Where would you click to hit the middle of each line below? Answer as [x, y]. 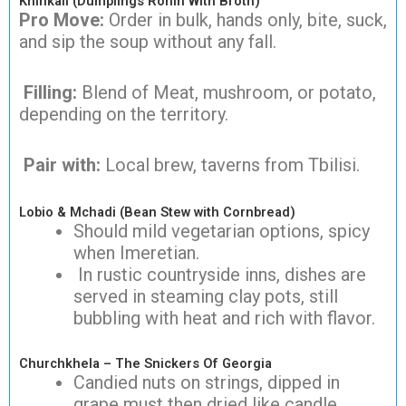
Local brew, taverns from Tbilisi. [230, 165]
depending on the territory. [124, 115]
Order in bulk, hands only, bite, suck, [248, 20]
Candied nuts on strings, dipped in [207, 383]
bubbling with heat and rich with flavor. [224, 319]
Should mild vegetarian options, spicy [222, 232]
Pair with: [62, 165]
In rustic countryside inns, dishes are [220, 275]
